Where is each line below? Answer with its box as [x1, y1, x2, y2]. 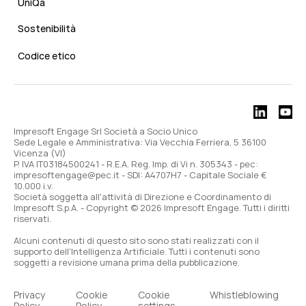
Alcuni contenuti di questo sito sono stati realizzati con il [14, 234, 259, 247]
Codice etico [18, 49, 76, 63]
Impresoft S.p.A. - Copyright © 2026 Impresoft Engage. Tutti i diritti [14, 201, 290, 214]
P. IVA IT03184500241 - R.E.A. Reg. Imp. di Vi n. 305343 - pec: [14, 158, 258, 171]
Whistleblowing [210, 288, 281, 302]
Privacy [14, 288, 45, 302]
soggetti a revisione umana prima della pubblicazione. [14, 256, 240, 269]
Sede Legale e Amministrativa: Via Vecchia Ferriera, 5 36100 [14, 136, 266, 149]
